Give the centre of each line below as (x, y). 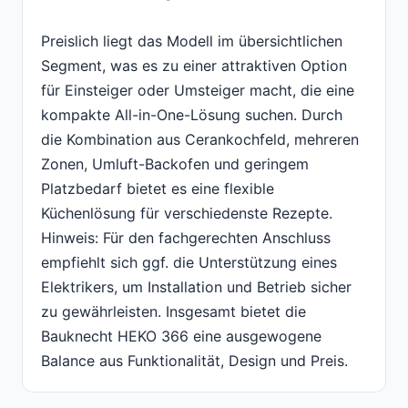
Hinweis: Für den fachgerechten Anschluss (186, 238)
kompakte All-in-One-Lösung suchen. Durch (192, 115)
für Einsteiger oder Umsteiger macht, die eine (198, 91)
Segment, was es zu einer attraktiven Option (194, 66)
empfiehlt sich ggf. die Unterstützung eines (189, 263)
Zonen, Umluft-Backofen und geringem (175, 164)
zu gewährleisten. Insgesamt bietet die (173, 312)
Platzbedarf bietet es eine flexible (158, 189)
